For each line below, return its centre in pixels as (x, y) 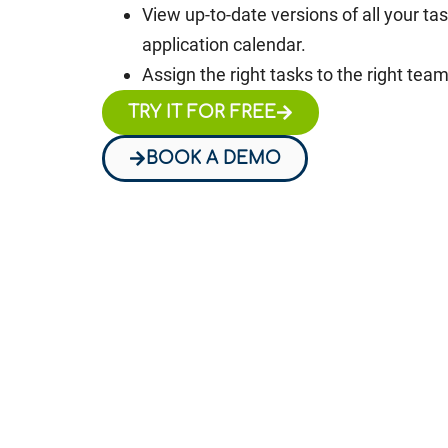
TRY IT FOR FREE (202, 112)
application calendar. (224, 44)
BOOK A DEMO (213, 158)
